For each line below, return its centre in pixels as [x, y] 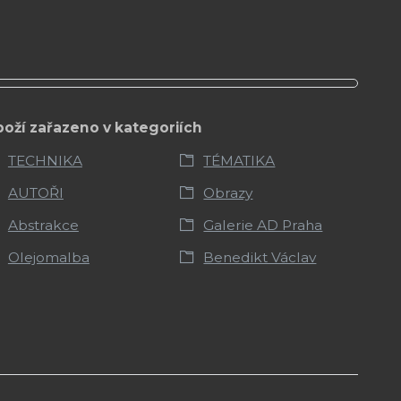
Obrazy [228, 192]
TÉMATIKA [239, 160]
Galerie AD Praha [263, 225]
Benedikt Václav [260, 257]
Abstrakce [43, 225]
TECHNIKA [45, 160]
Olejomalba [48, 257]
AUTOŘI [35, 192]
